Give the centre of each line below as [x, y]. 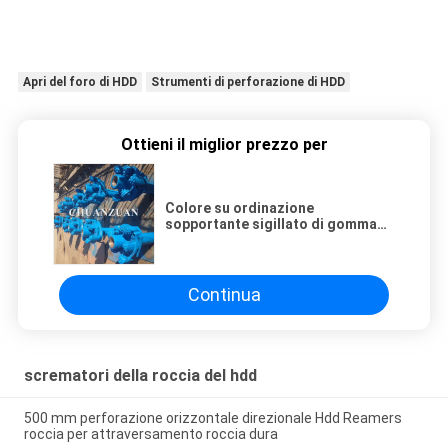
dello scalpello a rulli [234, 239]
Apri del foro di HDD [79, 82]
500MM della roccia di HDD [254, 271]
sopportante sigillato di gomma [271, 223]
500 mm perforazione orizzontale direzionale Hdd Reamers [212, 417]
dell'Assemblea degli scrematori [272, 255]
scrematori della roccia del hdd [140, 375]
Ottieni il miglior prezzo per [224, 144]
